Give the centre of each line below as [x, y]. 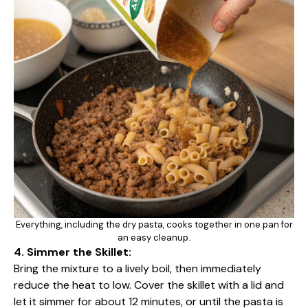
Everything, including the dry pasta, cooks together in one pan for [154, 224]
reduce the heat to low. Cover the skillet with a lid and [149, 285]
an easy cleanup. [154, 238]
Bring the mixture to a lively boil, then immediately [137, 268]
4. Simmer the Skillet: [73, 252]
